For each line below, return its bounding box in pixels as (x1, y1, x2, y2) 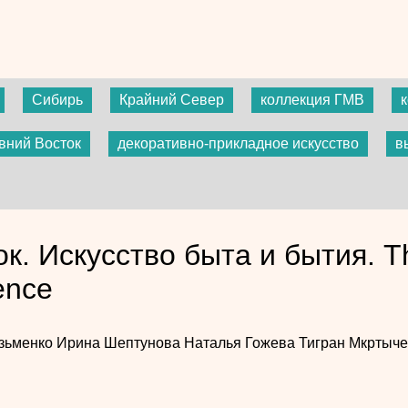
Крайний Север (119, 91, 224, 107)
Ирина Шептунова (56, 334, 184, 351)
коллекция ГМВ (260, 91, 364, 107)
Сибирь (32, 91, 83, 107)
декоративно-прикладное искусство (117, 135, 359, 151)
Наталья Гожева (183, 334, 299, 351)
